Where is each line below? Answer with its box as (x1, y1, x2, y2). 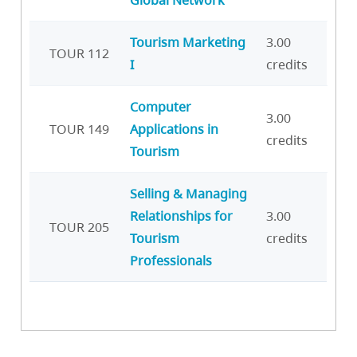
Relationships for (130, 206, 233, 225)
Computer (130, 97, 191, 116)
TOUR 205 (49, 218, 109, 236)
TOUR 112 (49, 44, 109, 62)
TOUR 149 (49, 120, 109, 138)
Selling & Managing (130, 184, 247, 202)
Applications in (130, 120, 218, 138)
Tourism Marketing (130, 33, 245, 51)
